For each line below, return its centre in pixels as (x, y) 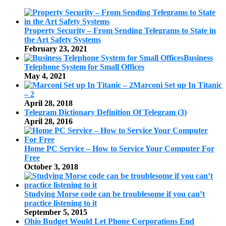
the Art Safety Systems (63, 40)
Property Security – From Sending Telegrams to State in (120, 31)
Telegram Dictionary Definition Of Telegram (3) (105, 112)
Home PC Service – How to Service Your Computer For (119, 149)
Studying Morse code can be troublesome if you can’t (115, 194)
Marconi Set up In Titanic (178, 85)
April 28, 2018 (48, 103)
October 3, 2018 (51, 167)
